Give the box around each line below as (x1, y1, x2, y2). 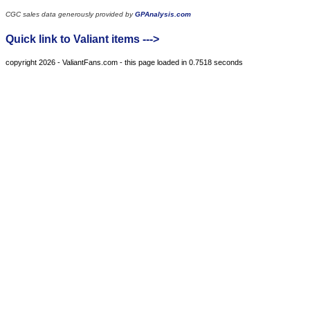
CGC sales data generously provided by (6, 10, 135, 18)
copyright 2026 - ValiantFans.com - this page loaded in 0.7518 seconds (6, 58, 243, 67)
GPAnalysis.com (135, 10, 191, 18)
